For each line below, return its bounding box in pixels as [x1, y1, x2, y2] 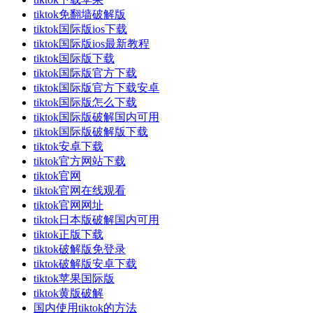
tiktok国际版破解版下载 [34, 125, 148, 138]
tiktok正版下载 [34, 228, 103, 240]
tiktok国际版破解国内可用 [34, 110, 159, 123]
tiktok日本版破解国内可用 [34, 213, 159, 226]
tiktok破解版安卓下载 [34, 257, 137, 270]
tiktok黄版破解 [34, 286, 103, 299]
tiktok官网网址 [34, 198, 103, 211]
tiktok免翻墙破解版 [34, 8, 126, 20]
